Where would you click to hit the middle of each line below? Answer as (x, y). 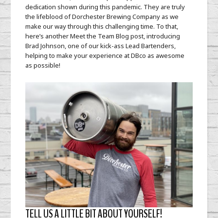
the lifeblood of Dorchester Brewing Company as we (102, 17)
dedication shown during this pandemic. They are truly (105, 7)
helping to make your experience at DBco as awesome (105, 56)
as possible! (43, 65)
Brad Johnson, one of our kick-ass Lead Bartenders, (101, 46)
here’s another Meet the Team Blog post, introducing (103, 36)
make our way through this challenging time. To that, (102, 27)
